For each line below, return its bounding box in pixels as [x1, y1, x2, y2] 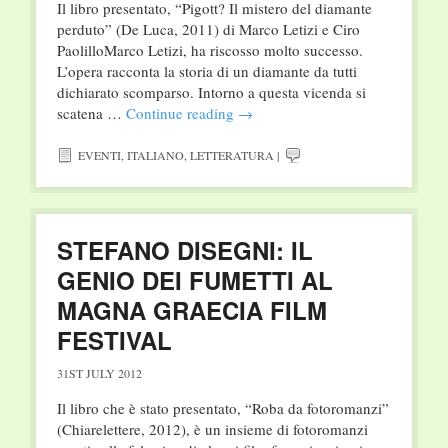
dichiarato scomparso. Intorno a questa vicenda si [56, 82, 366, 103]
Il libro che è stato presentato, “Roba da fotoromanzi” [56, 398, 389, 419]
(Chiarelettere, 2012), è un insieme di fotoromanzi [56, 419, 368, 440]
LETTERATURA [189, 147, 274, 164]
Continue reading [125, 103, 238, 124]
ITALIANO [126, 147, 184, 164]
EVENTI [77, 147, 121, 164]
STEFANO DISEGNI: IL [56, 233, 313, 268]
